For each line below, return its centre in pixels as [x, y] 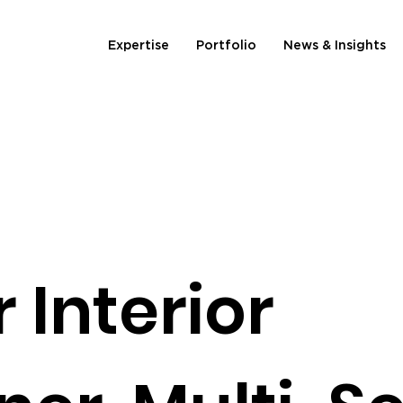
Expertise [139, 45]
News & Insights [335, 45]
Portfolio [226, 45]
